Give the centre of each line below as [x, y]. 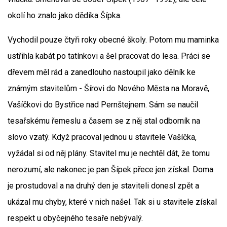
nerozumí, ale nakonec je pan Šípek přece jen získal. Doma [110, 169]
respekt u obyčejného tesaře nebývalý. [75, 218]
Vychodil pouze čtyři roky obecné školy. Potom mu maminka [113, 40]
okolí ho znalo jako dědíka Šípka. [65, 15]
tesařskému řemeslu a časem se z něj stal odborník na [104, 121]
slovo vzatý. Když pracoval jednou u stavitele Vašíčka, [102, 137]
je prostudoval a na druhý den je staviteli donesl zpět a [103, 186]
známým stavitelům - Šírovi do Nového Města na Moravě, [108, 88]
